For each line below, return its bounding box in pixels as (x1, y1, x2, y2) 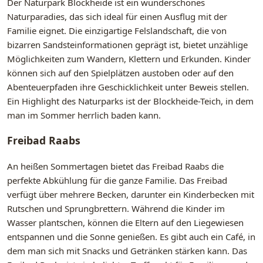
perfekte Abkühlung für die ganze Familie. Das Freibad (7, 174, 227, 186)
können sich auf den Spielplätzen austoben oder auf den (7, 66, 234, 79)
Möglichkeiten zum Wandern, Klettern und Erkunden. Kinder (7, 52, 251, 65)
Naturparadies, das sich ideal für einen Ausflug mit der (7, 10, 227, 22)
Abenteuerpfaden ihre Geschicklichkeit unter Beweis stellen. (7, 80, 249, 93)
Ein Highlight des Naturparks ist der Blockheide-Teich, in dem (7, 95, 254, 107)
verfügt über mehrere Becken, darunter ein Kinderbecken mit (7, 188, 254, 200)
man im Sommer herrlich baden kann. (7, 109, 161, 121)
